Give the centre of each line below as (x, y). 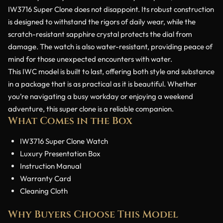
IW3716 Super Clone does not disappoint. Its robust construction (111, 9)
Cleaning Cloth (44, 191)
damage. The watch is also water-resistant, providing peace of (110, 47)
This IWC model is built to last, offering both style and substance (111, 72)
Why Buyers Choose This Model (93, 214)
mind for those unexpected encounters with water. (90, 59)
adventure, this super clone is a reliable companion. (91, 109)
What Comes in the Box (70, 121)
